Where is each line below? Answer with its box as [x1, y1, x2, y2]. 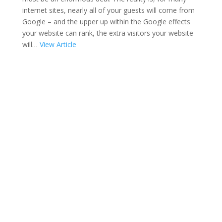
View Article [39, 40, 76, 49]
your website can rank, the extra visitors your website [22, 28, 193, 38]
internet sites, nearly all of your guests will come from [22, 5, 195, 15]
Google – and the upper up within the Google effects [22, 17, 190, 26]
